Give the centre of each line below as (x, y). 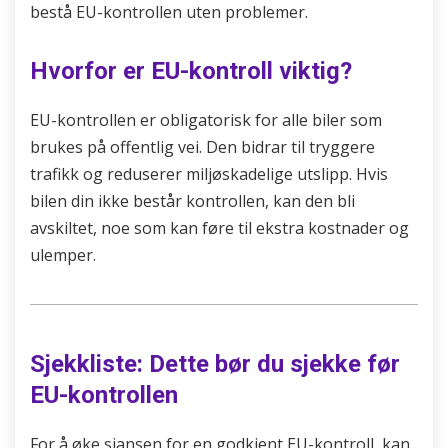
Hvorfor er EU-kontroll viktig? (191, 71)
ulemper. (63, 255)
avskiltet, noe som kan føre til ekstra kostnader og (219, 228)
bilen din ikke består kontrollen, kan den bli (192, 201)
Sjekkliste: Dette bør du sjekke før (215, 364)
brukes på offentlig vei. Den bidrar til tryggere (202, 147)
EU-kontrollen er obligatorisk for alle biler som (206, 120)
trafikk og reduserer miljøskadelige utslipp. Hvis (209, 174)
